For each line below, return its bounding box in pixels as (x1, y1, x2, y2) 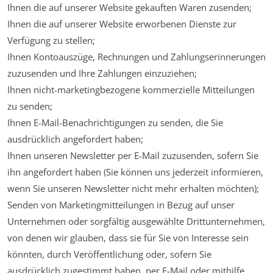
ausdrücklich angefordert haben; (7, 133, 143, 146)
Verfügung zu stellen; (7, 34, 95, 47)
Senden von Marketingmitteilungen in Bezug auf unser (7, 199, 235, 211)
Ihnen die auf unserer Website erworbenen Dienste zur (7, 18, 236, 30)
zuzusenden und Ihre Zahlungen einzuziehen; (7, 67, 197, 80)
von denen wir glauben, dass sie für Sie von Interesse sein (7, 232, 249, 244)
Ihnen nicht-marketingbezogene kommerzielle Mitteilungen (7, 83, 255, 96)
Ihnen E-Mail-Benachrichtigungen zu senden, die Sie (7, 116, 223, 129)
